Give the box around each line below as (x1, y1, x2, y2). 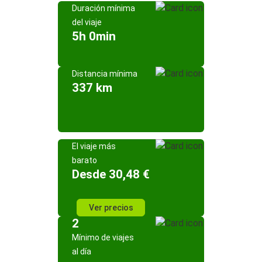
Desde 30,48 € (72, 167, 150, 181)
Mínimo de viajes (72, 233, 134, 242)
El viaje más (72, 142, 116, 151)
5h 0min (72, 29, 116, 43)
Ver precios (88, 203, 133, 212)
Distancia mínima (72, 69, 137, 78)
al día (72, 247, 91, 256)
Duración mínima (72, 4, 135, 13)
